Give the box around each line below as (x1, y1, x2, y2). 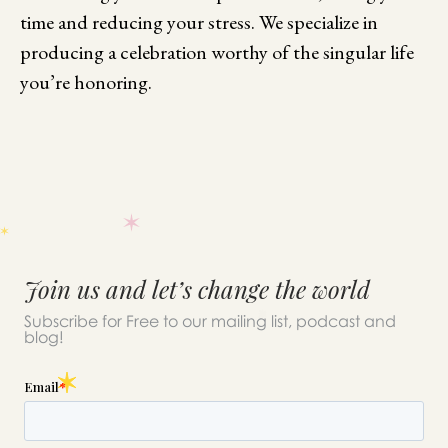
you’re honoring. (20, 69, 152, 96)
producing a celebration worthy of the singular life (20, 39, 414, 66)
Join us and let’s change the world (24, 273, 370, 306)
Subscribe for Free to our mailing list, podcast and (24, 311, 396, 332)
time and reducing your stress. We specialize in (20, 9, 378, 36)
